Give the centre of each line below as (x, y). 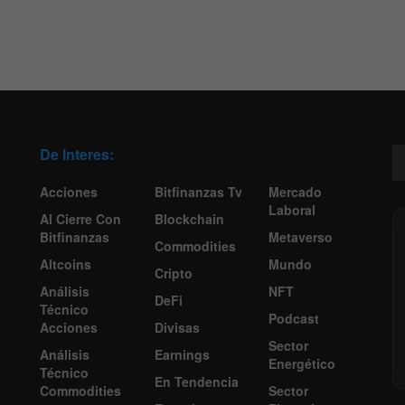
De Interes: (77, 154)
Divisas (177, 327)
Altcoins (66, 264)
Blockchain (189, 218)
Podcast (294, 318)
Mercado (296, 191)
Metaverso (301, 236)
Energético (302, 363)
